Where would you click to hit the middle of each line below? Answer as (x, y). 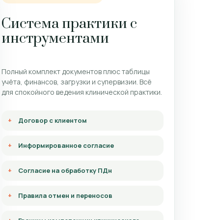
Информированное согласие (66, 145)
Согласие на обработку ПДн (65, 170)
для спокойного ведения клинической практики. (82, 92)
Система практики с (69, 24)
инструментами (55, 38)
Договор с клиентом (53, 120)
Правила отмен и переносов (65, 195)
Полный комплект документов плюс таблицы (76, 71)
